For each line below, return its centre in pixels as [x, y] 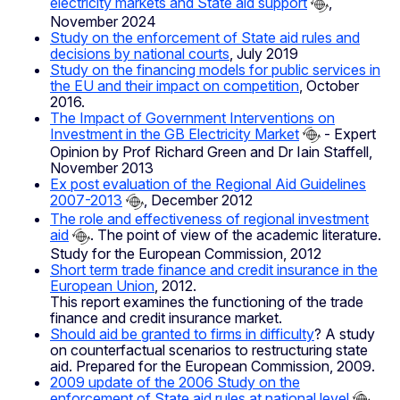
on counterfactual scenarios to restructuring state [209, 350]
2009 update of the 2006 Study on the [175, 382]
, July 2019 [264, 53]
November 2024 [103, 21]
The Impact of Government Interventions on [192, 117]
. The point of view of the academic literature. [236, 235]
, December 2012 [198, 200]
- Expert [348, 133]
